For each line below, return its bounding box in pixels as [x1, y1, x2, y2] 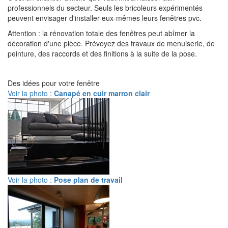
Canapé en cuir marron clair [54, 88, 150, 98]
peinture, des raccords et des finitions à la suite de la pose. [8, 48, 197, 59]
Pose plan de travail [54, 175, 123, 185]
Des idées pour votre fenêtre [8, 78, 100, 88]
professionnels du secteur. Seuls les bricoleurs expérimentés [8, 3, 203, 13]
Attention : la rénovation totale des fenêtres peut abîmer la [8, 28, 195, 38]
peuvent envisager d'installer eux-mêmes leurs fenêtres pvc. [8, 13, 202, 23]
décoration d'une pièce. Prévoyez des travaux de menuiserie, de [8, 38, 215, 48]
